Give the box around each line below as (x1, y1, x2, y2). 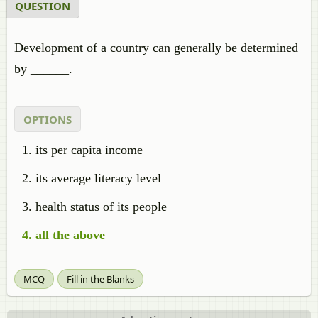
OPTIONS (23, 112, 72, 126)
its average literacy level (35, 171, 161, 185)
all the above (35, 228, 105, 242)
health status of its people (35, 199, 167, 214)
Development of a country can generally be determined (14, 40, 298, 55)
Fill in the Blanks (67, 273, 134, 285)
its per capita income (35, 143, 143, 157)
